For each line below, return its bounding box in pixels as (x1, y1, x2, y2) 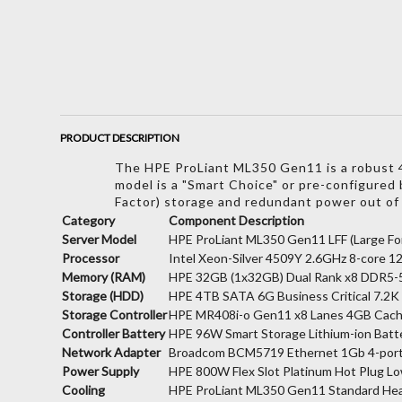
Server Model (62, 231, 137, 247)
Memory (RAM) (62, 268, 146, 284)
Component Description (169, 212, 305, 228)
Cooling (62, 381, 106, 398)
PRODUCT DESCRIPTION (60, 130, 180, 144)
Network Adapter (62, 344, 162, 360)
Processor (62, 249, 120, 266)
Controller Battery (62, 325, 166, 341)
